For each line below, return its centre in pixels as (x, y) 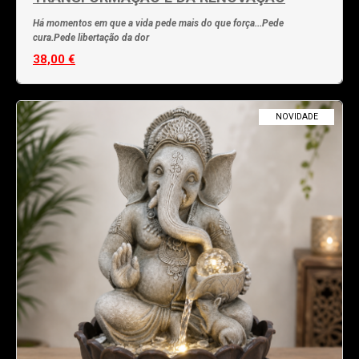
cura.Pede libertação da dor (91, 37)
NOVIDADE (296, 116)
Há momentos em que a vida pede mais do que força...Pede (158, 23)
